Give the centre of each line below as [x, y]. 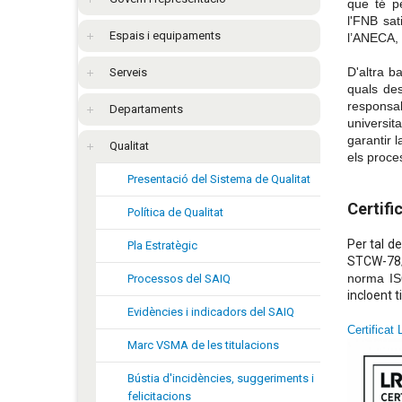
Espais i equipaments [165, 35]
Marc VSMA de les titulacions [203, 345]
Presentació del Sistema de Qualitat [219, 179]
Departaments [146, 109]
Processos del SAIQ [179, 278]
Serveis [128, 72]
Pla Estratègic [162, 245]
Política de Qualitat [175, 212]
